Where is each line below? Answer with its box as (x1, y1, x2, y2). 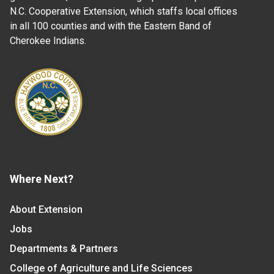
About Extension (10, 203, 83, 215)
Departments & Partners (10, 242, 118, 254)
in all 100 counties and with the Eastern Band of (10, 20, 212, 32)
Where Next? (10, 172, 73, 185)
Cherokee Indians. (10, 34, 86, 46)
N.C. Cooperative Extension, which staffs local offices (10, 5, 237, 17)
